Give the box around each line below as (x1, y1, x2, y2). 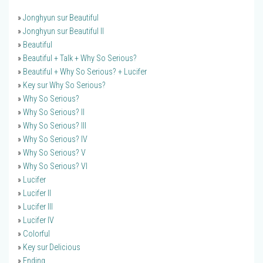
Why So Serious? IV (23, 134, 87, 145)
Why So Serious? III (23, 121, 86, 131)
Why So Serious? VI (23, 161, 87, 172)
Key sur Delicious (23, 242, 80, 253)
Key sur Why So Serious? (23, 80, 106, 91)
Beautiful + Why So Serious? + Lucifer (23, 67, 147, 77)
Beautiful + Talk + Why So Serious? (23, 53, 137, 64)
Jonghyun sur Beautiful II (23, 26, 104, 37)
